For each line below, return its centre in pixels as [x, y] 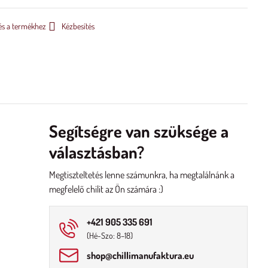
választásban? [97, 152]
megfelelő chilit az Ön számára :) [106, 189]
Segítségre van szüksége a [139, 131]
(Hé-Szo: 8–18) [110, 235]
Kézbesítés [78, 26]
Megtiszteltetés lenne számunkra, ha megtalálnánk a [142, 175]
